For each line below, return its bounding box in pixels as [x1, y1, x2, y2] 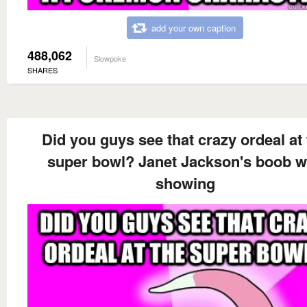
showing [155, 171, 215, 194]
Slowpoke [94, 52, 126, 64]
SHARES [27, 64, 58, 75]
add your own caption [151, 21, 236, 34]
